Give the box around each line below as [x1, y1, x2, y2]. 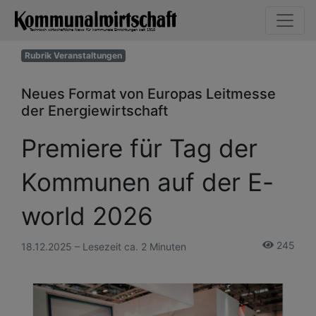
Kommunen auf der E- [21, 166, 274, 197]
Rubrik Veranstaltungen [24, 49, 122, 61]
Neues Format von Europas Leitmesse [21, 85, 276, 102]
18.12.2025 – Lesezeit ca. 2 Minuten [21, 240, 186, 253]
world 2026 [21, 200, 153, 231]
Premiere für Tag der [21, 133, 257, 163]
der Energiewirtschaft [21, 102, 168, 119]
